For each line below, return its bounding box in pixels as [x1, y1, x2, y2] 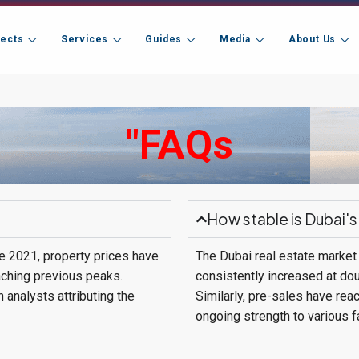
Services [60, 34, 109, 46]
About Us [288, 34, 337, 46]
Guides [145, 34, 183, 46]
